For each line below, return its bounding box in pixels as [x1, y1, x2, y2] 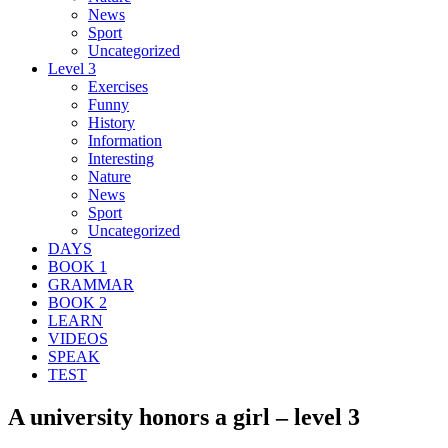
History [88, 113, 135, 131]
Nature [88, 167, 131, 185]
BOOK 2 [48, 293, 107, 311]
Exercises [88, 77, 148, 95]
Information [88, 131, 162, 149]
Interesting [88, 149, 154, 167]
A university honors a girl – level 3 [8, 403, 360, 430]
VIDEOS [48, 329, 108, 347]
